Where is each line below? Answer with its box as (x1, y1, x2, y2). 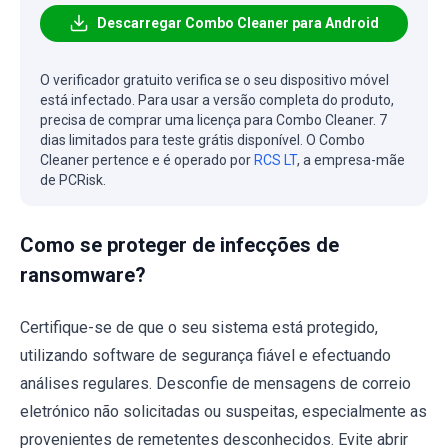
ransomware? (20, 262, 146, 287)
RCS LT (254, 151, 297, 168)
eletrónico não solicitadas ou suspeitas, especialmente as (20, 401, 427, 421)
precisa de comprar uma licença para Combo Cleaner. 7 (40, 111, 387, 128)
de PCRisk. (40, 171, 106, 188)
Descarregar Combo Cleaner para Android (97, 14, 379, 31)
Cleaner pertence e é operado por (40, 151, 254, 168)
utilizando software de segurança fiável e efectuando (20, 345, 391, 365)
